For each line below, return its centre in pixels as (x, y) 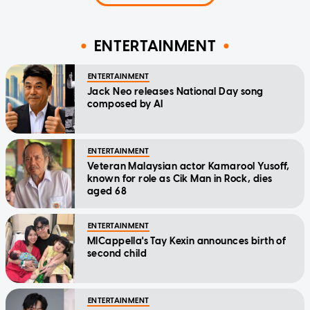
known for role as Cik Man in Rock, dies (180, 179)
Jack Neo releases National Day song (175, 91)
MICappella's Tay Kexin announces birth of (187, 241)
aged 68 (107, 191)
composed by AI (125, 104)
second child (117, 253)
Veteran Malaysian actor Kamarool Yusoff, (189, 166)
